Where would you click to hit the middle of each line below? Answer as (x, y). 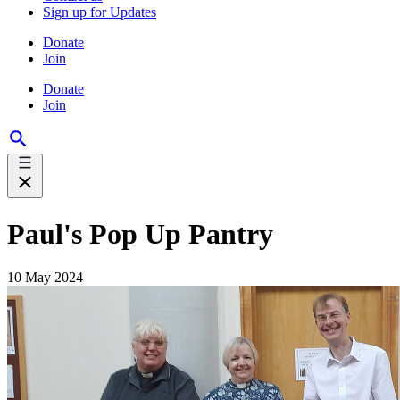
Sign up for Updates (100, 12)
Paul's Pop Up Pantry (140, 233)
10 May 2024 (45, 277)
